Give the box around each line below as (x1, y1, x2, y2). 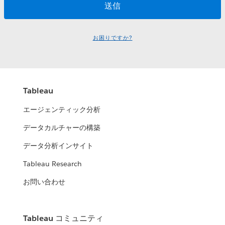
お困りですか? (92, 34, 133, 42)
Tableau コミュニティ (23, 213, 104, 224)
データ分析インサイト (23, 141, 94, 151)
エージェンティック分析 (23, 105, 101, 115)
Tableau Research (23, 159, 82, 169)
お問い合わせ (23, 177, 66, 187)
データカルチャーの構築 (23, 123, 101, 133)
